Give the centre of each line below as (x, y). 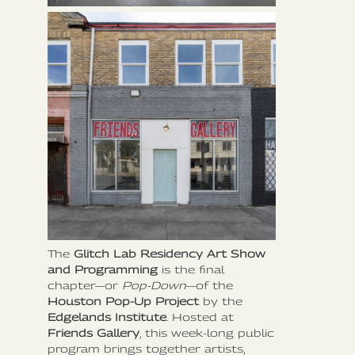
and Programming (103, 270)
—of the (210, 286)
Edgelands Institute (107, 317)
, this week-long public (207, 333)
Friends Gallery (94, 333)
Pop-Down (154, 286)
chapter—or (85, 286)
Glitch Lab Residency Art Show (170, 254)
